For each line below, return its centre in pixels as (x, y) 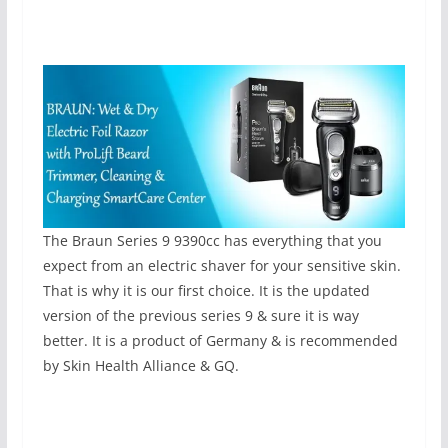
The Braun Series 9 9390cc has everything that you (212, 240)
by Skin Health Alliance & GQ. (140, 365)
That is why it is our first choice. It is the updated (206, 290)
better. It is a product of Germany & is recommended (220, 340)
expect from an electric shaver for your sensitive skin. (221, 265)
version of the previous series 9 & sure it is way (200, 315)
